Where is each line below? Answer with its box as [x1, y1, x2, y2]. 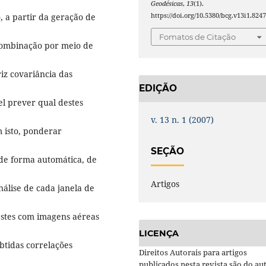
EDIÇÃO [139, 83, 177, 94]
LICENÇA [139, 227, 179, 239]
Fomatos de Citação [159, 31, 236, 42]
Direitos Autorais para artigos [139, 246, 247, 258]
